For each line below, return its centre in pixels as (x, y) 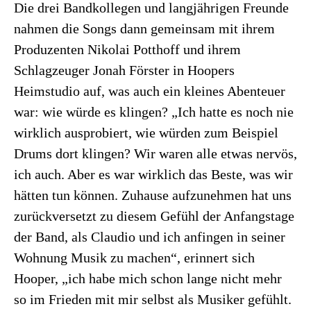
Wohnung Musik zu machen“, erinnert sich (134, 257)
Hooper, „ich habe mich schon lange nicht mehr (148, 278)
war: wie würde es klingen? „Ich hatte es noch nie (154, 111)
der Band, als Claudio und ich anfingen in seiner (150, 236)
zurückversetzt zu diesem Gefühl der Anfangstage (154, 216)
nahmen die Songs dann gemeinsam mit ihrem (144, 28)
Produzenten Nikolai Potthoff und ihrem (127, 49)
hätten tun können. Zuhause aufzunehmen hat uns (153, 195)
